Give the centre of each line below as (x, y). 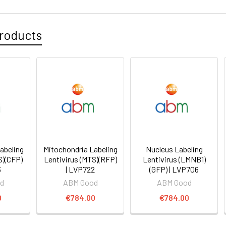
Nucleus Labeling (174, 149)
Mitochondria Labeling (80, 149)
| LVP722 (80, 169)
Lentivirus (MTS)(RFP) (80, 159)
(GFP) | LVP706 (174, 169)
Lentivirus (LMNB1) (174, 159)
